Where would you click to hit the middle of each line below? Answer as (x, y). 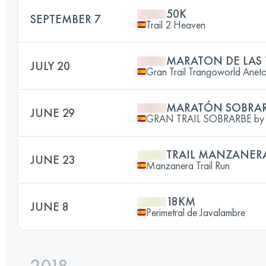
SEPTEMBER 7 (66, 19)
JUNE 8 (50, 206)
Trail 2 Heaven (176, 24)
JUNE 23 (53, 159)
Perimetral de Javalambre (196, 212)
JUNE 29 (53, 113)
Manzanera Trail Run (188, 165)
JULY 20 (50, 66)
